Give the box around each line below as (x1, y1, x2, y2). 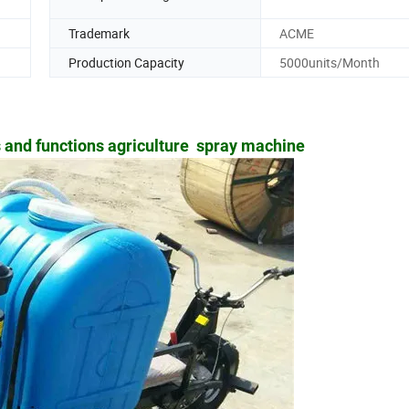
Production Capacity (68, 53, 184, 71)
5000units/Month (279, 53, 380, 71)
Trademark (68, 24, 130, 42)
